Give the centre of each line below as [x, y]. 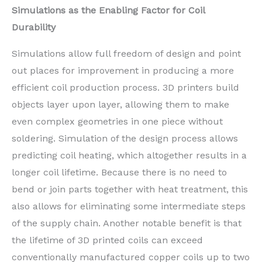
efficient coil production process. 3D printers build [125, 88]
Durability [34, 27]
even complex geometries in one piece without [117, 122]
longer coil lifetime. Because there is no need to [119, 173]
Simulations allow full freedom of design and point [126, 54]
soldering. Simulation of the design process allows [125, 139]
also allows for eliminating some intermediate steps [129, 206]
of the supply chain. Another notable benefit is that [127, 223]
